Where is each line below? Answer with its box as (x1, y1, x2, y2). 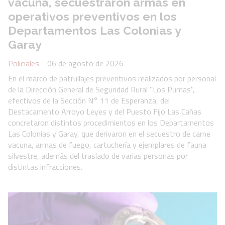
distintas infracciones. (8, 160, 82, 173)
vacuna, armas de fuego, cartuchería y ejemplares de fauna (8, 138, 206, 151)
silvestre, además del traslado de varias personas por (8, 149, 188, 162)
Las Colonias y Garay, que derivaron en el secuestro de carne (8, 127, 210, 140)
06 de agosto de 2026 (47, 57, 124, 69)
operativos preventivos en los (8, 10, 177, 24)
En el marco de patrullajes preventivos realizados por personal (8, 72, 216, 84)
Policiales (8, 57, 39, 69)
